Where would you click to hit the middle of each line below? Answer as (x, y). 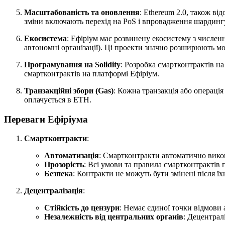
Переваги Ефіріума (46, 119)
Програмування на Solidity (72, 65)
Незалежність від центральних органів (114, 217)
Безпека (59, 174)
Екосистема (45, 39)
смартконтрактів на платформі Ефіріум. (92, 74)
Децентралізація (53, 191)
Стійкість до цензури (82, 208)
